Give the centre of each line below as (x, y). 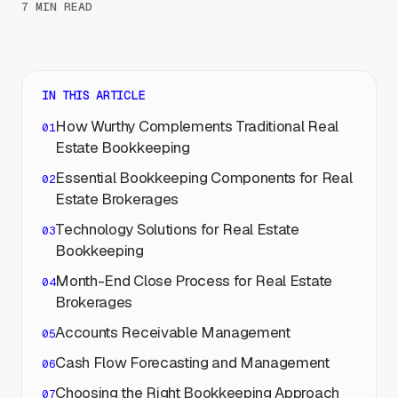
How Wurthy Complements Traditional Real (197, 126)
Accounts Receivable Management (173, 332)
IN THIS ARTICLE (93, 95)
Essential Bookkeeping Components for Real (204, 178)
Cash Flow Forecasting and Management (192, 362)
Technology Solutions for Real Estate (177, 229)
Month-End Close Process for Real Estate (194, 281)
